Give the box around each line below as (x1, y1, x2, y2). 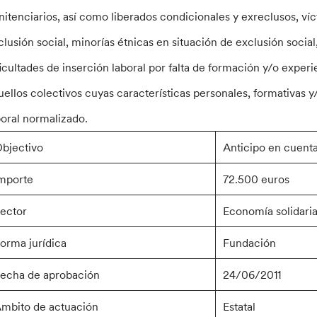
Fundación (223, 236, 277, 250)
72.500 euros (223, 172, 290, 187)
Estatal (223, 299, 256, 314)
